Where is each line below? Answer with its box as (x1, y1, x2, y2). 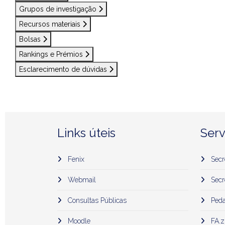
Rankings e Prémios (19, 50, 85, 58)
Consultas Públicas (66, 196, 127, 204)
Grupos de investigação (19, 5, 98, 13)
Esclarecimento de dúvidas (19, 65, 109, 73)
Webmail (66, 176, 96, 184)
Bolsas (19, 35, 43, 43)
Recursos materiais (19, 20, 82, 28)
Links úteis (57, 126, 116, 140)
